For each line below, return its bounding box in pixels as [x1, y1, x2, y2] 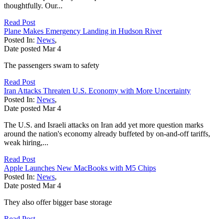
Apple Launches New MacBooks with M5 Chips [4, 163, 156, 172]
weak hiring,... [4, 138, 48, 147]
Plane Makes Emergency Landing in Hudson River [4, 26, 162, 35]
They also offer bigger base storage [4, 197, 112, 206]
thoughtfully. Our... [4, 1, 63, 10]
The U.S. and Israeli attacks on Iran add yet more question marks [4, 120, 203, 129]
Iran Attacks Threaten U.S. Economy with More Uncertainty [4, 86, 191, 95]
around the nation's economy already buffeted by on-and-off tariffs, [4, 129, 210, 138]
